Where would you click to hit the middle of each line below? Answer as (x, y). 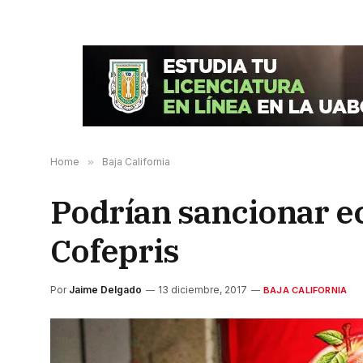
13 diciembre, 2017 (203, 290)
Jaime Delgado (105, 290)
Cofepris (115, 250)
